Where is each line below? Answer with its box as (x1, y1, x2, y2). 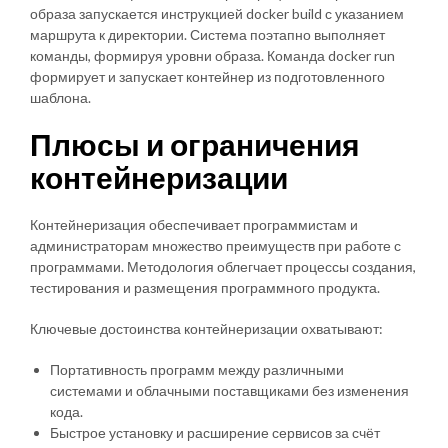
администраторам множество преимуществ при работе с (30, 236, 401, 254)
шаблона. (30, 88, 91, 106)
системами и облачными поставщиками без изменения (50, 381, 409, 399)
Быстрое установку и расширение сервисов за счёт (50, 423, 380, 441)
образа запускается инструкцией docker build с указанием (30, 4, 404, 22)
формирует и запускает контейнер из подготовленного (30, 67, 385, 85)
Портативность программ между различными (50, 360, 344, 378)
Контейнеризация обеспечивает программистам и (30, 215, 358, 233)
